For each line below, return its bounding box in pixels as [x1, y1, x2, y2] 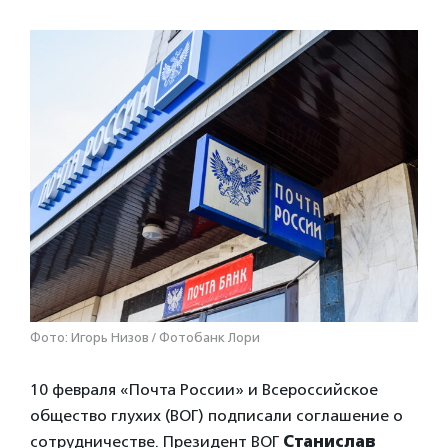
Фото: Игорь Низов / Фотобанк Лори [30, 329, 260, 345]
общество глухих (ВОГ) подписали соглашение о [30, 405, 403, 425]
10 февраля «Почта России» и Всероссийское [30, 379, 378, 399]
